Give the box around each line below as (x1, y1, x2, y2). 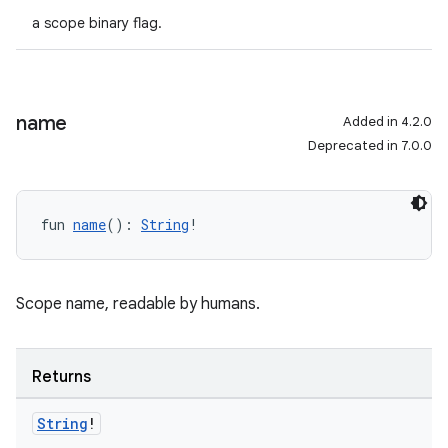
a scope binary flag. (32, 14, 162, 32)
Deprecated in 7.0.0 (308, 137, 432, 154)
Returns (32, 367, 91, 387)
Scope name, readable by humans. (16, 294, 260, 314)
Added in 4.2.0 (343, 113, 432, 130)
